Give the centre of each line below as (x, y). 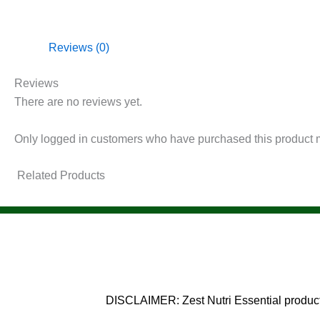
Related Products (61, 176)
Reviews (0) (79, 47)
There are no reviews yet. (78, 102)
